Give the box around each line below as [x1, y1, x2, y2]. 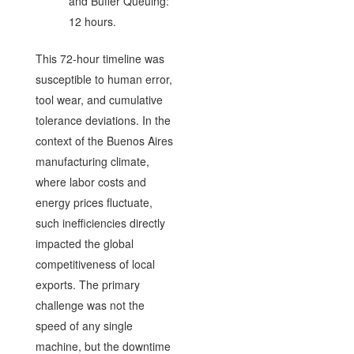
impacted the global [35, 235, 134, 251]
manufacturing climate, [35, 153, 149, 169]
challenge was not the [35, 297, 145, 313]
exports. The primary [35, 277, 140, 292]
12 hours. [68, 13, 116, 29]
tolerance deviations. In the [35, 112, 171, 128]
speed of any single [35, 318, 133, 333]
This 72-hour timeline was [35, 51, 164, 66]
